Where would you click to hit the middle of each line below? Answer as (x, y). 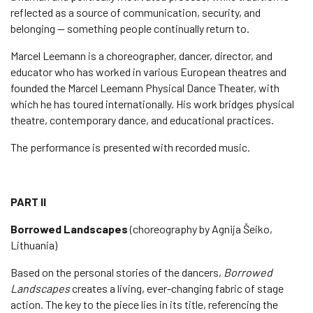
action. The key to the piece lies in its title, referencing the (144, 304)
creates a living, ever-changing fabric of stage (177, 288)
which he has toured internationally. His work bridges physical (152, 104)
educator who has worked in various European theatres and (148, 72)
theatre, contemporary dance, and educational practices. (142, 120)
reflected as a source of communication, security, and (136, 12)
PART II (29, 202)
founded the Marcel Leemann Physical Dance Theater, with (145, 88)
